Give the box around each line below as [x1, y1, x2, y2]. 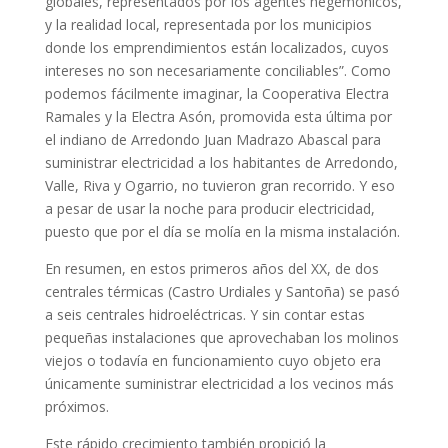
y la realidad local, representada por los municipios [44, 15, 372, 35]
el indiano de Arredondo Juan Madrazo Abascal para [44, 130, 381, 150]
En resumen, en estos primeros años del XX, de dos [44, 259, 379, 279]
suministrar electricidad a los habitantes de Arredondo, [44, 153, 398, 173]
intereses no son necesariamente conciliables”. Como [44, 61, 391, 81]
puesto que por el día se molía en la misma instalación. [44, 222, 400, 242]
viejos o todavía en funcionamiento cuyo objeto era [44, 351, 381, 371]
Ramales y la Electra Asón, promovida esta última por [44, 107, 392, 127]
